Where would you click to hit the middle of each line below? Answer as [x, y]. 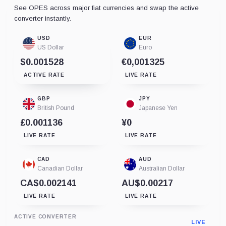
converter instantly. [43, 18]
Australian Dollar [162, 168]
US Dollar [51, 47]
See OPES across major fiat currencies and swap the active [106, 8]
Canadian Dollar [60, 168]
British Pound [56, 108]
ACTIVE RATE [44, 75]
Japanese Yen [158, 108]
